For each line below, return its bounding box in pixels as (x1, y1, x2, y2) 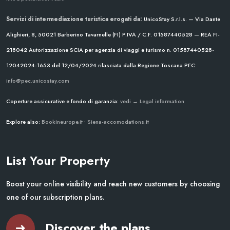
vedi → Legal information (120, 97, 184, 105)
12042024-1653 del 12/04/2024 (6, 61, 97, 69)
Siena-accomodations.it (87, 117, 149, 126)
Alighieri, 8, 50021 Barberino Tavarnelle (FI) (6, 30, 121, 39)
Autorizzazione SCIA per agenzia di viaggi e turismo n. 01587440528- (27, 45, 214, 54)
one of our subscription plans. (6, 192, 105, 203)
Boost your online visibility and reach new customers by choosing (6, 179, 220, 189)
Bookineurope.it (42, 117, 83, 126)
